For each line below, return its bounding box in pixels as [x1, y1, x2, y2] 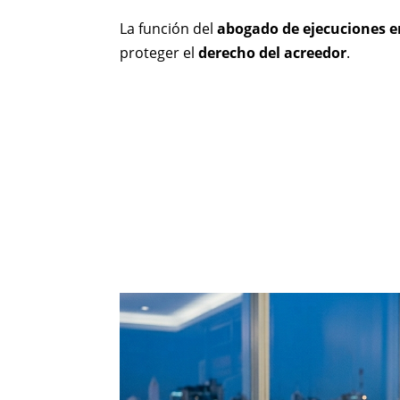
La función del [120, 18, 218, 38]
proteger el [120, 42, 199, 62]
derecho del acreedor [198, 42, 347, 62]
